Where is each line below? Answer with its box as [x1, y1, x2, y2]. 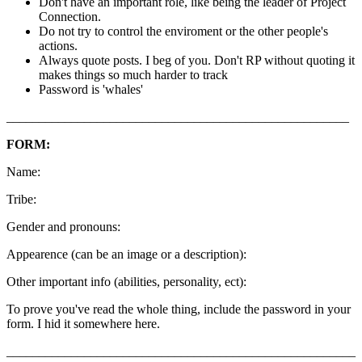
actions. [39, 39, 78, 53]
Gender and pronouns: [6, 220, 120, 234]
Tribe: [6, 192, 36, 207]
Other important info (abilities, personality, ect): [6, 275, 246, 289]
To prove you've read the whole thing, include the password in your [6, 302, 351, 317]
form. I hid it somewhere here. [6, 317, 163, 331]
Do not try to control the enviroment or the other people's [39, 24, 328, 39]
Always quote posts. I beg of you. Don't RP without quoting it [39, 53, 355, 68]
